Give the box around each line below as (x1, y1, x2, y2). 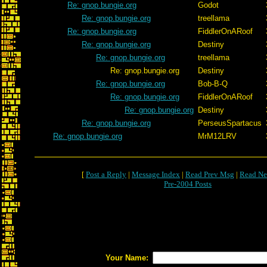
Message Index (132, 170, 180, 179)
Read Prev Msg (185, 170, 234, 179)
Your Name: (105, 253, 148, 262)
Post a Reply (86, 170, 126, 179)
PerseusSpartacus (198, 119, 262, 128)
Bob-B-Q (198, 79, 228, 88)
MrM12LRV (198, 132, 237, 141)
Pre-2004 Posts (164, 179, 212, 188)
